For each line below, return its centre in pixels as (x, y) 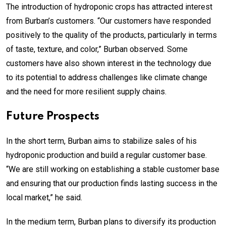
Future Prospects (53, 116)
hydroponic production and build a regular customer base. (106, 155)
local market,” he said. (44, 197)
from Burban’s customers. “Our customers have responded (108, 21)
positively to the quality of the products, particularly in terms (111, 35)
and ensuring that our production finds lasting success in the (112, 183)
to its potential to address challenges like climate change (107, 77)
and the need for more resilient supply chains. (86, 91)
